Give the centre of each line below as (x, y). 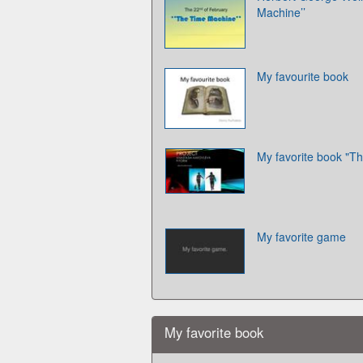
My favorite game (301, 236)
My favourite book (303, 76)
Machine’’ (281, 12)
